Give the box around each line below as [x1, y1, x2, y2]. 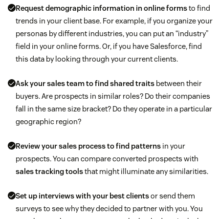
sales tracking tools [16, 166, 83, 176]
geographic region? [16, 116, 81, 126]
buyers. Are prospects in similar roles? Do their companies [16, 91, 210, 101]
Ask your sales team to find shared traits [16, 78, 154, 88]
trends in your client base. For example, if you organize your [16, 16, 213, 25]
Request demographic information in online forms [16, 3, 187, 13]
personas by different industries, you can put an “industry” [16, 28, 208, 38]
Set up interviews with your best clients [16, 191, 149, 200]
